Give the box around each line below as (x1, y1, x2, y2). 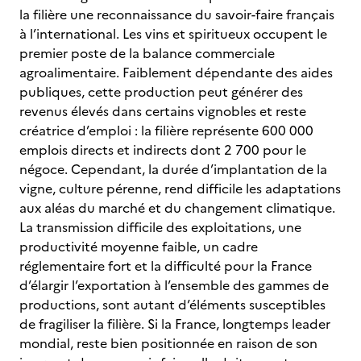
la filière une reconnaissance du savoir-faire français (19, 5, 334, 24)
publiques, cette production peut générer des (19, 82, 303, 102)
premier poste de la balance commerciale (19, 44, 275, 63)
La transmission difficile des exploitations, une (19, 218, 301, 237)
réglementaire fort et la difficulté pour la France (19, 256, 312, 276)
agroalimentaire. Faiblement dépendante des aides (19, 63, 333, 82)
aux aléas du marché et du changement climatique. (19, 198, 335, 218)
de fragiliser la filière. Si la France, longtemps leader (19, 314, 330, 334)
